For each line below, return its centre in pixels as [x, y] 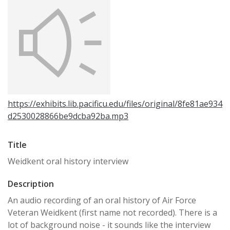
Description [31, 184]
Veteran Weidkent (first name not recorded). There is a [112, 213]
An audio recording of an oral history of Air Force [102, 200]
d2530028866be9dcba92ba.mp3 [68, 116]
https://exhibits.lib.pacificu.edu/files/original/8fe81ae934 [115, 104]
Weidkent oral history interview [68, 161]
